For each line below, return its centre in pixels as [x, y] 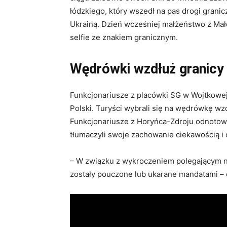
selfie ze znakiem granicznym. [124, 37]
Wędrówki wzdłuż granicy [147, 69]
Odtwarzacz [90, 200]
